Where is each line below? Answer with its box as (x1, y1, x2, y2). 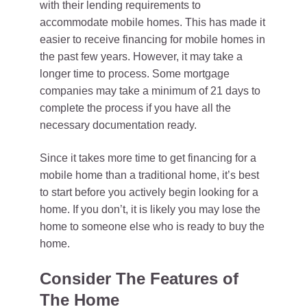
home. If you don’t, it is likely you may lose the (40, 204, 260, 215)
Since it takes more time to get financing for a (40, 152, 256, 164)
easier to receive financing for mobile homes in (40, 34, 265, 45)
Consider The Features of (40, 269, 238, 288)
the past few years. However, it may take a (40, 51, 243, 62)
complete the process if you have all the (40, 102, 231, 114)
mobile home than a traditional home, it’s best (40, 169, 259, 181)
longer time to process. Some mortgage (40, 68, 230, 79)
